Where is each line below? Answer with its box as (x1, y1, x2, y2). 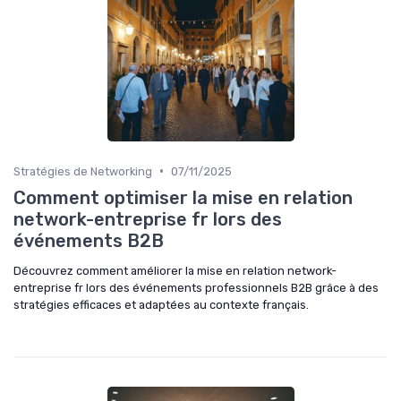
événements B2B (13, 229, 164, 252)
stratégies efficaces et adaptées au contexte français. (13, 297, 309, 311)
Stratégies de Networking (13, 164, 152, 178)
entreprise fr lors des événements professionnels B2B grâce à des (13, 280, 379, 294)
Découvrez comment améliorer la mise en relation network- (13, 263, 337, 277)
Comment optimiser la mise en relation (13, 186, 353, 209)
